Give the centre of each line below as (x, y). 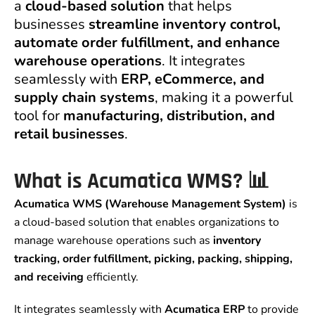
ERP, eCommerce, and (193, 79)
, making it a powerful (224, 98)
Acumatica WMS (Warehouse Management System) (150, 204)
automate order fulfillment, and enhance (147, 43)
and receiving (49, 277)
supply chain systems (84, 98)
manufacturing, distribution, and (169, 116)
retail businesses (69, 134)
